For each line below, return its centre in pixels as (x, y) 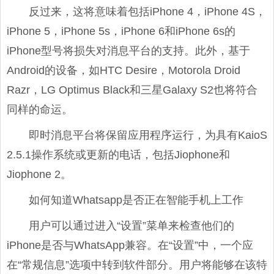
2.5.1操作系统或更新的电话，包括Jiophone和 (118, 155)
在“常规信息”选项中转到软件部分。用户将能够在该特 (137, 265)
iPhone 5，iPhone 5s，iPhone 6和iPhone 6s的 (121, 31)
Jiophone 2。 (39, 174)
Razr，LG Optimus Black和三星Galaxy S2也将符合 (132, 90)
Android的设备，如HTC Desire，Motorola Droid (124, 70)
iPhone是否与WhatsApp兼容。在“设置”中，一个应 (130, 245)
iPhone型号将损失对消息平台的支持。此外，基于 (128, 51)
